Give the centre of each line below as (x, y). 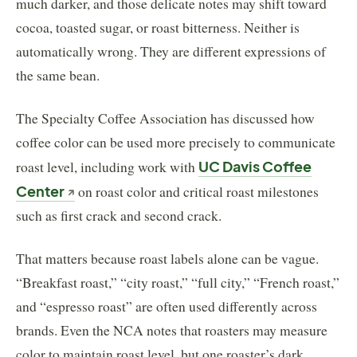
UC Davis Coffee (255, 166)
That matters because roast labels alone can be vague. (167, 258)
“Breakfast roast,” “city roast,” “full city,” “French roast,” (178, 282)
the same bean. (58, 75)
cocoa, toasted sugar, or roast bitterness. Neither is (158, 27)
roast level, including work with (107, 167)
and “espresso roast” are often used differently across (167, 306)
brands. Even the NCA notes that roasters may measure (172, 330)
